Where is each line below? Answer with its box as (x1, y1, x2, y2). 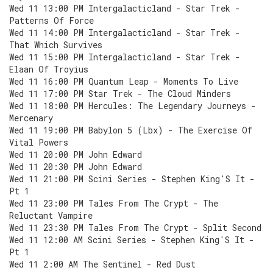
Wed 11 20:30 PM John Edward (9, 161, 142, 172)
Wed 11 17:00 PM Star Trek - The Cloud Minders (9, 88, 231, 99)
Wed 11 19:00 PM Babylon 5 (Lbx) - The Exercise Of (9, 124, 252, 136)
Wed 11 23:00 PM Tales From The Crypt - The (9, 197, 218, 209)
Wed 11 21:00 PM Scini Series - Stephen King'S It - (9, 173, 255, 185)
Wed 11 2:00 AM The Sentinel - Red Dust (9, 258, 196, 270)
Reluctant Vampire (9, 210, 93, 221)
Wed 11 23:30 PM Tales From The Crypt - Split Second (9, 222, 261, 233)
